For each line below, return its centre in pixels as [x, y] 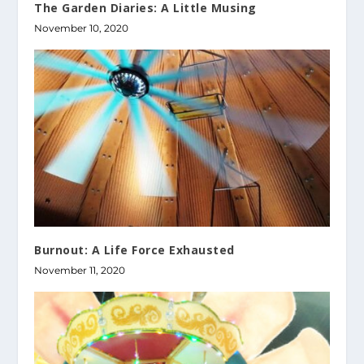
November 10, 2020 [82, 28]
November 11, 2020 [80, 270]
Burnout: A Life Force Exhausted [134, 249]
